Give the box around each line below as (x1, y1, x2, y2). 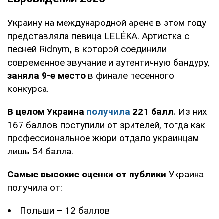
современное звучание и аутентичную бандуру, (7, 57, 210, 68)
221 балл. (130, 106, 176, 118)
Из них (176, 106, 207, 118)
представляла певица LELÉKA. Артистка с (7, 30, 189, 42)
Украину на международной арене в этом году (7, 17, 206, 29)
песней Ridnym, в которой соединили (7, 44, 167, 55)
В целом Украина (7, 106, 87, 118)
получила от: (7, 182, 62, 194)
